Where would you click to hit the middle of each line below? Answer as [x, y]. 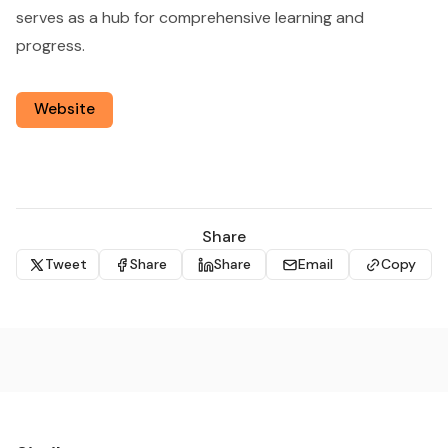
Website [65, 109]
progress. [50, 45]
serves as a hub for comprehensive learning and [190, 17]
